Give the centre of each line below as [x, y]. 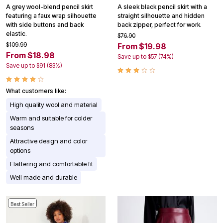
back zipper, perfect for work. [160, 25]
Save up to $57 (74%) [146, 57]
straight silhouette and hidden [161, 16]
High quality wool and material [54, 105]
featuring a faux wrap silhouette [51, 16]
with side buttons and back [45, 25]
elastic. [16, 34]
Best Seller [22, 204]
